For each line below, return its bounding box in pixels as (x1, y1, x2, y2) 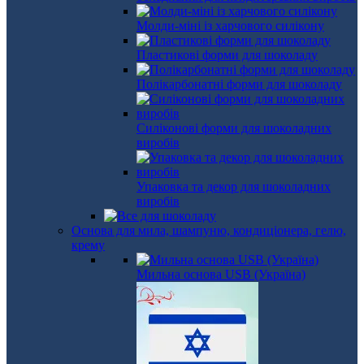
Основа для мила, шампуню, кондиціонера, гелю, (71, 223, 346, 237)
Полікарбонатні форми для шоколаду (136, 77, 342, 91)
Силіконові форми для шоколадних (136, 121, 331, 135)
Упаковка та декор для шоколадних (136, 180, 331, 193)
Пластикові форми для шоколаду (136, 48, 318, 62)
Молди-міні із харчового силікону (136, 19, 324, 32)
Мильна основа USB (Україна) (136, 267, 305, 281)
